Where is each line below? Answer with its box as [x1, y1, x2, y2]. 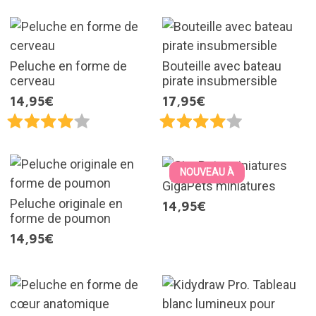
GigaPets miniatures [162, 178, 276, 193]
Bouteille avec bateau [162, 58, 281, 73]
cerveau [9, 73, 55, 88]
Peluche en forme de [9, 58, 127, 73]
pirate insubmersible [162, 73, 277, 88]
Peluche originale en [9, 195, 123, 211]
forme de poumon [9, 210, 111, 226]
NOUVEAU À [180, 166, 234, 178]
